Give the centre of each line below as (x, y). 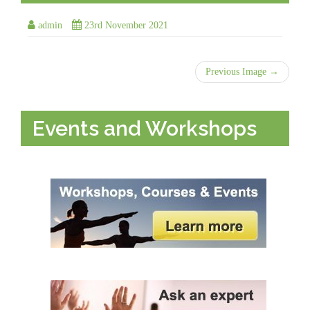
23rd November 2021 (126, 25)
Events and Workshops (145, 128)
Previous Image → (242, 71)
